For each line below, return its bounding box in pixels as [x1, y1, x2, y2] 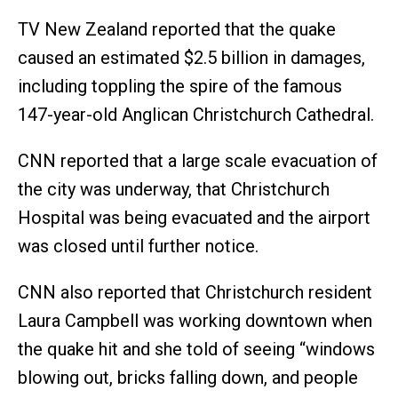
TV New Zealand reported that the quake [18, 19, 336, 40]
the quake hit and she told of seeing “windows [18, 338, 375, 360]
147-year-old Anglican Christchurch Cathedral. [18, 104, 374, 125]
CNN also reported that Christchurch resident [18, 282, 372, 303]
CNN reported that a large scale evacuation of [18, 150, 378, 171]
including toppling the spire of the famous [18, 76, 342, 97]
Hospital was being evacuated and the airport [18, 207, 370, 228]
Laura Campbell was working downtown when [18, 310, 372, 331]
